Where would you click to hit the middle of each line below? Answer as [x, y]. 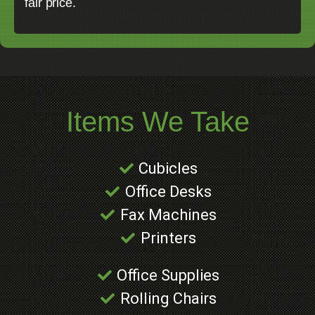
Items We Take [157, 122]
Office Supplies [168, 276]
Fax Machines [168, 215]
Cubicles [168, 169]
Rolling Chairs [168, 299]
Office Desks [168, 192]
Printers [168, 238]
